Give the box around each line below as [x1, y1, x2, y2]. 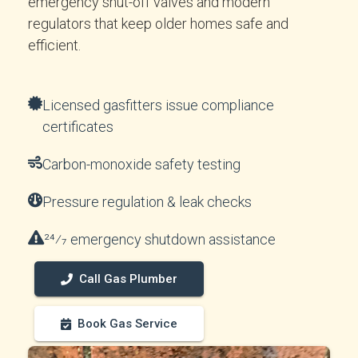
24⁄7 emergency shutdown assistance [44, 231, 276, 248]
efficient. [28, 37, 81, 54]
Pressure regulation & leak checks [42, 193, 252, 210]
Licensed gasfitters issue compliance [42, 97, 274, 113]
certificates [42, 118, 113, 135]
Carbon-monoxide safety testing [42, 156, 241, 173]
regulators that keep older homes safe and [28, 15, 288, 32]
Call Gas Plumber [79, 272, 177, 286]
